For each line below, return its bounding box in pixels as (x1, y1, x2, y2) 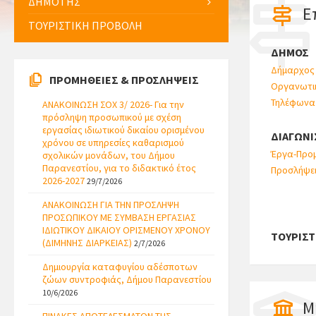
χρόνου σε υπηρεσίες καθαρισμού (42, 136, 184, 149)
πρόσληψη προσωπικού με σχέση (42, 111, 181, 123)
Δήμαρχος (270, 63, 315, 76)
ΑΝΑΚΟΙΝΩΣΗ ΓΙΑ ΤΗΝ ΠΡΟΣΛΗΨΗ (42, 198, 179, 211)
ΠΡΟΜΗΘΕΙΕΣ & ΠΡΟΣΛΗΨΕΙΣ (49, 73, 199, 87)
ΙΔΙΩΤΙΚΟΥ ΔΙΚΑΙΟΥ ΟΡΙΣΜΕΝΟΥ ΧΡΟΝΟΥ (42, 224, 210, 236)
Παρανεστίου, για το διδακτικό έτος (42, 162, 196, 174)
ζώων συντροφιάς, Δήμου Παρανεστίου (42, 273, 212, 286)
